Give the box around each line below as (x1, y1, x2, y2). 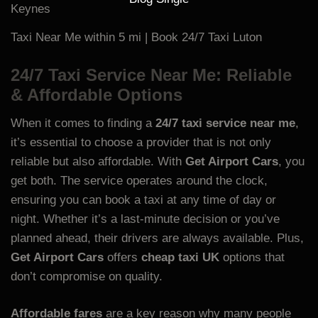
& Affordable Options (11, 84, 182, 104)
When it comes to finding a (11, 116, 155, 130)
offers (104, 250, 141, 264)
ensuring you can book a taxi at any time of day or (11, 192, 276, 207)
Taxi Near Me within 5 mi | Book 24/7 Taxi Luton (11, 31, 262, 45)
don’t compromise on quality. (11, 269, 163, 283)
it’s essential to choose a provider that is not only (11, 135, 271, 149)
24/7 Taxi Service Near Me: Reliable (11, 65, 292, 84)
